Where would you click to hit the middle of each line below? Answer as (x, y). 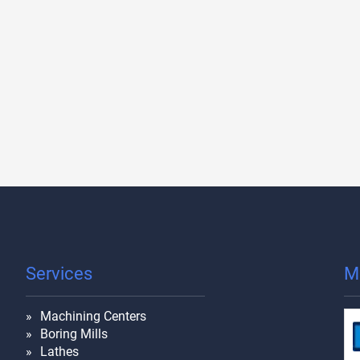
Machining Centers (93, 316)
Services (59, 273)
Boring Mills (74, 333)
